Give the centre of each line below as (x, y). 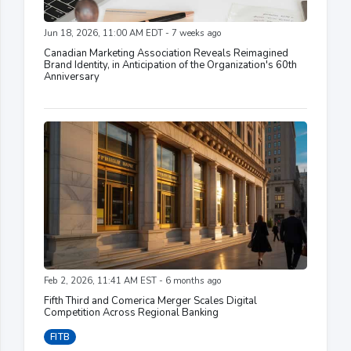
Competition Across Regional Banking (131, 312)
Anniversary (72, 76)
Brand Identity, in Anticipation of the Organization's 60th (170, 65)
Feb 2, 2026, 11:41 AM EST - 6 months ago (132, 280)
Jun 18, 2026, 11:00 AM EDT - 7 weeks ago (132, 33)
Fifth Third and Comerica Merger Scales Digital (150, 300)
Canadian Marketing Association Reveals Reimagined (166, 53)
